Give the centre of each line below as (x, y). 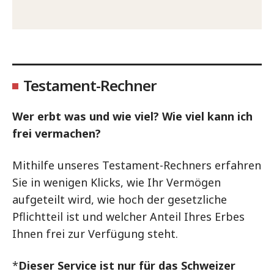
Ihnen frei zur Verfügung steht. (97, 233)
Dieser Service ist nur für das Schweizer (127, 265)
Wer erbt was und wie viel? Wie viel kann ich (132, 116)
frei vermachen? (58, 133)
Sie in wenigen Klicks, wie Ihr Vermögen (117, 182)
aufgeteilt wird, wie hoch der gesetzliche (120, 199)
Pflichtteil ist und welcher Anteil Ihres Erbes (128, 216)
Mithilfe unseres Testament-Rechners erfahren (137, 165)
